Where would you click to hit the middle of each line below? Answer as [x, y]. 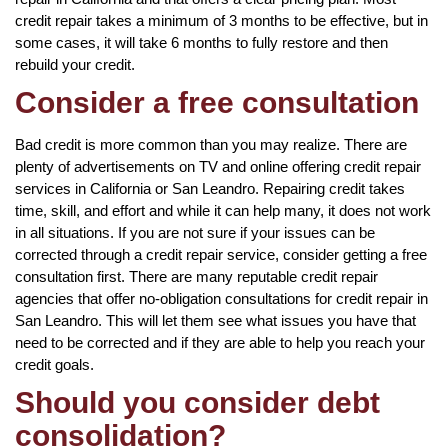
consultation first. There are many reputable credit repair [196, 276]
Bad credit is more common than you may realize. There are [211, 144]
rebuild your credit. [75, 64]
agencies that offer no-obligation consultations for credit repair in [221, 298]
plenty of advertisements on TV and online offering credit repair [218, 166]
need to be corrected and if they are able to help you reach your [220, 342]
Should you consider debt [197, 402]
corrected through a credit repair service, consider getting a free [221, 254]
